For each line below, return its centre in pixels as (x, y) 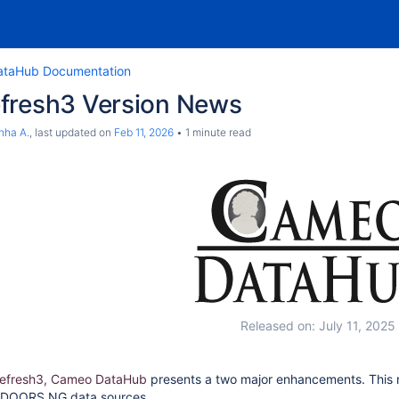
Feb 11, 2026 (144, 132)
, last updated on (72, 132)
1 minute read (217, 132)
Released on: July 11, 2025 (318, 326)
